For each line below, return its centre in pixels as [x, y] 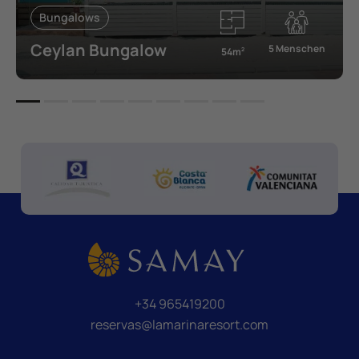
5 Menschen [296, 48]
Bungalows [70, 18]
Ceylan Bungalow [99, 50]
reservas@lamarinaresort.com [179, 324]
